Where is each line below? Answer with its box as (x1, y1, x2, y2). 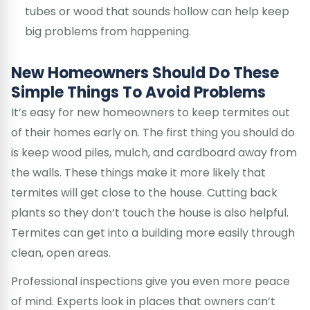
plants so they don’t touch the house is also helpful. (11, 204, 289, 221)
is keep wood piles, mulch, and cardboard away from (11, 144, 297, 161)
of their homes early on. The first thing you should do (11, 124, 295, 140)
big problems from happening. (25, 23, 191, 39)
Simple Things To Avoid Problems (11, 81, 266, 103)
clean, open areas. (11, 244, 111, 261)
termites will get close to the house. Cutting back (11, 184, 277, 201)
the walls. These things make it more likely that (11, 164, 266, 181)
